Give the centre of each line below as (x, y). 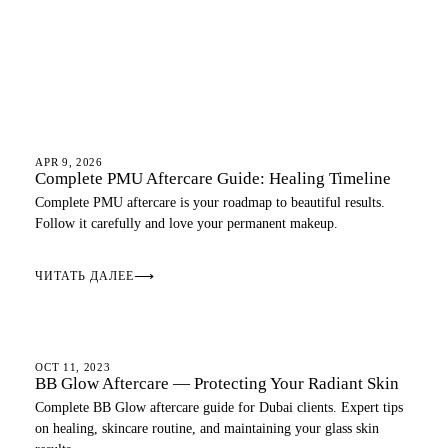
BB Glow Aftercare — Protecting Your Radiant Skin (217, 383)
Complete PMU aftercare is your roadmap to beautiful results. (210, 202)
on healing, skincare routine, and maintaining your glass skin (207, 428)
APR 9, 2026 (69, 162)
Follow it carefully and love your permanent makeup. (187, 223)
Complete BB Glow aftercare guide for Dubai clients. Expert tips (219, 407)
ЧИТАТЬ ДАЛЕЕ (84, 276)
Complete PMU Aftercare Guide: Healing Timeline (213, 178)
